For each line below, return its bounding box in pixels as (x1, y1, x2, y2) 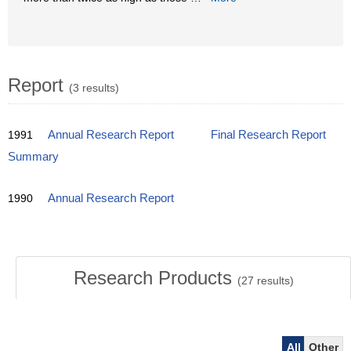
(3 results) (69, 81, 119, 94)
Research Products (73, 267, 237, 288)
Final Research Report (211, 128, 326, 141)
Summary (8, 150, 59, 163)
